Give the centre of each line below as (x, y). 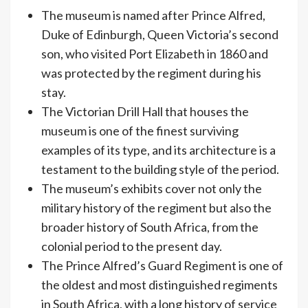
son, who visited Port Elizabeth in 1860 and (155, 54)
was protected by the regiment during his (151, 73)
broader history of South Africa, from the (150, 227)
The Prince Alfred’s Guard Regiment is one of (162, 265)
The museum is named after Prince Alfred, (153, 15)
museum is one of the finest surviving (140, 131)
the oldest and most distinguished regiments (159, 285)
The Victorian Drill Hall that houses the (145, 111)
